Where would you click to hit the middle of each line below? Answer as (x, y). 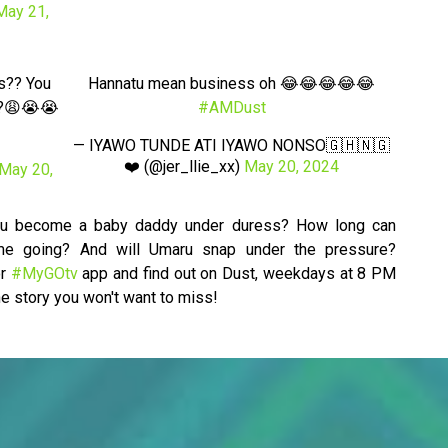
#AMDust (231, 108)
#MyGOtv (44, 274)
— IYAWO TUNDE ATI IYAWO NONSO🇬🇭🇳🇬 (231, 146)
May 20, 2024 (291, 167)
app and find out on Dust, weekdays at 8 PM (236, 274)
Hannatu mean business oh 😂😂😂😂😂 (231, 84)
